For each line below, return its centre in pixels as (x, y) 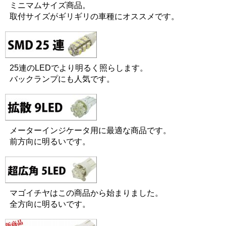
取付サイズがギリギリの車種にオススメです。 (94, 16)
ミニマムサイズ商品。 (50, 5)
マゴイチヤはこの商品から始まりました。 (86, 193)
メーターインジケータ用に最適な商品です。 (90, 130)
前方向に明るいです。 (50, 142)
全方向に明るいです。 (50, 204)
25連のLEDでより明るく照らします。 (79, 68)
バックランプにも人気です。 (62, 79)
